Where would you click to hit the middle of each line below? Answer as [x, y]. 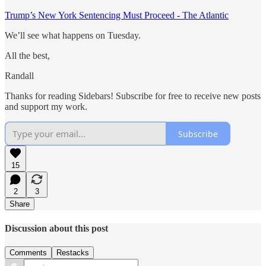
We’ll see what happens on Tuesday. [73, 36]
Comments [28, 252]
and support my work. [46, 107]
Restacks [73, 252]
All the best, [27, 56]
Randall [19, 76]
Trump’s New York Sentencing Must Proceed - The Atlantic [117, 15]
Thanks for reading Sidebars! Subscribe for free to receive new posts [133, 96]
